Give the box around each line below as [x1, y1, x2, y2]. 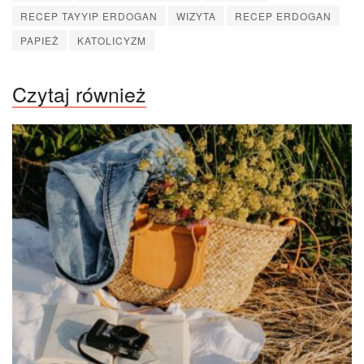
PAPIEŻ [20, 32, 58, 47]
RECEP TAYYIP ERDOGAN [20, 8, 158, 23]
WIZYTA [176, 8, 216, 23]
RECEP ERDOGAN [235, 8, 331, 23]
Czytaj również [12, 78, 146, 108]
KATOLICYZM [77, 32, 146, 47]
